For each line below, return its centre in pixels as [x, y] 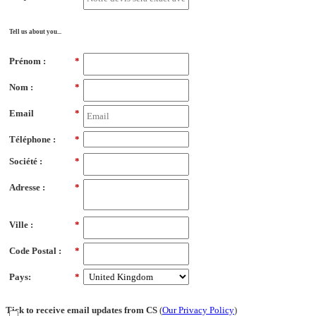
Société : [26, 161]
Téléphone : [32, 139]
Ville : [21, 225]
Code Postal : [35, 251]
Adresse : [27, 187]
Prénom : [28, 61]
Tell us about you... [35, 31]
